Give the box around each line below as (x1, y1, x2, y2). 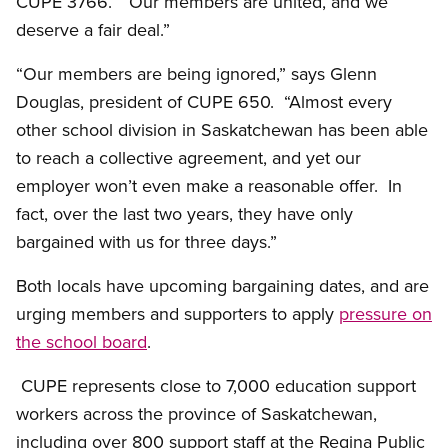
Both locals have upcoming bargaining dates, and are (16, 272, 429, 298)
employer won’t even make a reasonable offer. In (16, 172, 402, 198)
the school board (16, 328, 147, 354)
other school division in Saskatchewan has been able (16, 116, 428, 142)
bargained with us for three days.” (16, 228, 277, 254)
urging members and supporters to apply (16, 300, 339, 326)
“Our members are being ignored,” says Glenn (16, 60, 377, 86)
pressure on (339, 300, 432, 326)
